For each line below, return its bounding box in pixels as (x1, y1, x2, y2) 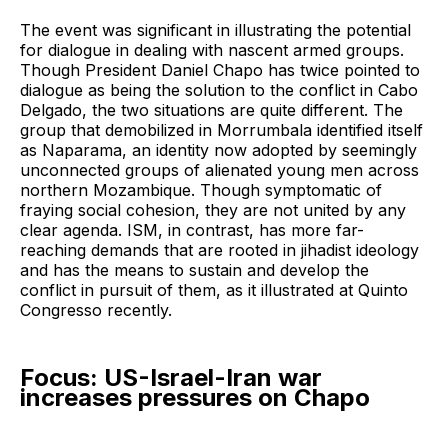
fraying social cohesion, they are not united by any (20, 200, 406, 221)
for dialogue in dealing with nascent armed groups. (20, 40, 404, 61)
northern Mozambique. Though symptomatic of (20, 180, 382, 201)
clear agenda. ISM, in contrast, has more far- (20, 220, 364, 241)
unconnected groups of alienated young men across (20, 160, 419, 181)
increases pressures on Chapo (20, 383, 370, 413)
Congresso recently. (20, 300, 177, 321)
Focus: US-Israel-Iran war (20, 363, 322, 393)
